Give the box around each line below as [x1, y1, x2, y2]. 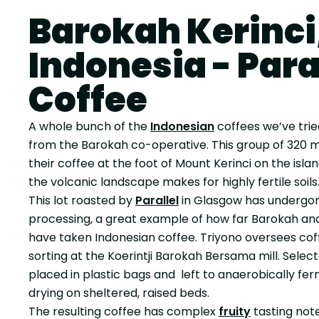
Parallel [135, 192, 179, 209]
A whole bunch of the [28, 118, 150, 135]
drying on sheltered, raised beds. [28, 285, 209, 301]
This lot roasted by [28, 192, 135, 209]
